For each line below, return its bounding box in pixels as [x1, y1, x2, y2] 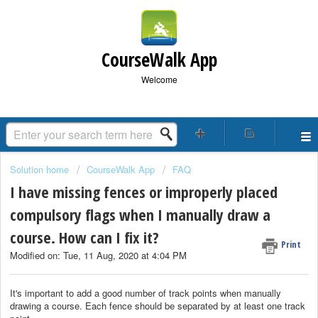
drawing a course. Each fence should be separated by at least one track [10, 298, 305, 312]
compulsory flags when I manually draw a [10, 204, 270, 226]
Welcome [141, 73, 177, 85]
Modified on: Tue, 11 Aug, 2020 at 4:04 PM [10, 248, 187, 263]
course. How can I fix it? [10, 226, 159, 248]
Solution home [10, 163, 72, 176]
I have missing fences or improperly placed [10, 181, 278, 203]
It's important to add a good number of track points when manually [10, 285, 281, 300]
